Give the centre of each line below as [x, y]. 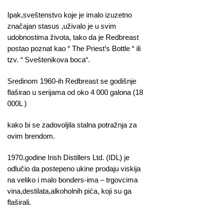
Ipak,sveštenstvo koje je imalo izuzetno [70, 15]
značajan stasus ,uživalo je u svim [62, 26]
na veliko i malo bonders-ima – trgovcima [73, 180]
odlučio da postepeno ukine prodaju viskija [74, 169]
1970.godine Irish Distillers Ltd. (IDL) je [68, 158]
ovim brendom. [31, 136]
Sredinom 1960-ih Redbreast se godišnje [72, 81]
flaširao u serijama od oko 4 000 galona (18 [75, 92]
